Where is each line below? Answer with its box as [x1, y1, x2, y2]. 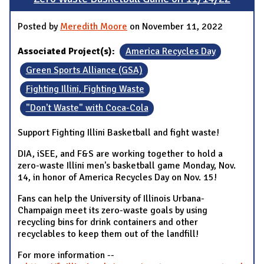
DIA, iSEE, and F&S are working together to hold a [18, 148, 223, 160]
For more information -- [18, 249, 114, 262]
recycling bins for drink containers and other [18, 216, 198, 229]
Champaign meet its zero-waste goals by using [18, 204, 207, 217]
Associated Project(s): [18, 45, 117, 58]
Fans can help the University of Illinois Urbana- [18, 193, 204, 205]
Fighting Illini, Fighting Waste [25, 83, 144, 95]
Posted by [18, 21, 60, 33]
